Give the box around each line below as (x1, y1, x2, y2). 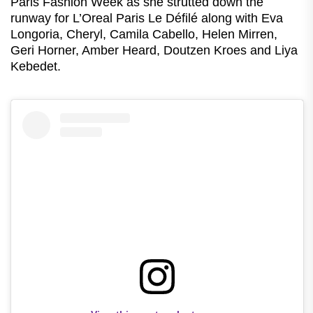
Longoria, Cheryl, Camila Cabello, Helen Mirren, (10, 27, 277, 41)
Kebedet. (10, 59, 61, 73)
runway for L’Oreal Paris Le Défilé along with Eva (10, 10, 283, 25)
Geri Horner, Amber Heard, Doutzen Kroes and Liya (10, 43, 298, 57)
